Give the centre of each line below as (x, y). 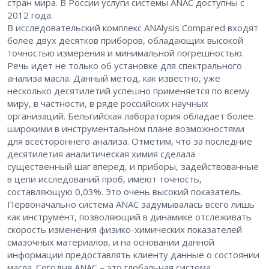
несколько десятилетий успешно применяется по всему (128, 91)
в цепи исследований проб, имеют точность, (104, 179)
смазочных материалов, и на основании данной (111, 242)
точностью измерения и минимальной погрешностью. (125, 53)
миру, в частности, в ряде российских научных (108, 104)
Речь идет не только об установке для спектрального (125, 66)
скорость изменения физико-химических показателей (125, 230)
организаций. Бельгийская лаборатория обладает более (130, 116)
